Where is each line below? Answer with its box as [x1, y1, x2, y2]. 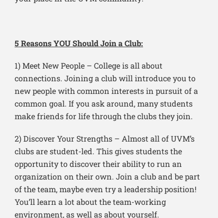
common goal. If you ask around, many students [15, 98, 193, 109]
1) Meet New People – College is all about [15, 60, 163, 71]
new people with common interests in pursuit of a [15, 86, 198, 96]
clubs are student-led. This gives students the [15, 146, 182, 157]
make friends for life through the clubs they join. [15, 111, 193, 122]
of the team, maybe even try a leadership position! [15, 184, 197, 195]
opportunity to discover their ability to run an [15, 159, 182, 169]
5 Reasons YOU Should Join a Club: [15, 38, 143, 49]
